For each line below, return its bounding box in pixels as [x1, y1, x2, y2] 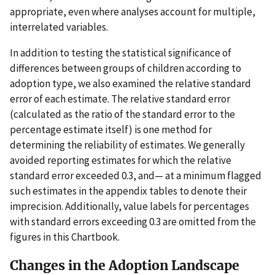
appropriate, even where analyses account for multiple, [10, 4, 255, 18]
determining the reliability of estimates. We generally [10, 137, 245, 152]
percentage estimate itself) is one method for [10, 122, 212, 136]
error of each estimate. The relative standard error [10, 91, 230, 106]
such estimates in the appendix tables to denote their [10, 184, 247, 198]
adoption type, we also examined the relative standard [10, 76, 251, 90]
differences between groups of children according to [10, 61, 241, 75]
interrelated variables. [10, 20, 108, 34]
